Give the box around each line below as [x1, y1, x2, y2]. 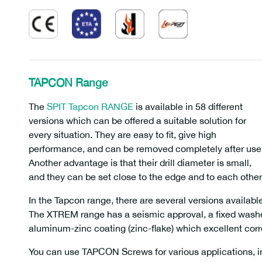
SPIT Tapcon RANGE [47, 101, 133, 112]
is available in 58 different [133, 101, 243, 112]
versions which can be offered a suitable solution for [29, 115, 246, 126]
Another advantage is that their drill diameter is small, [29, 157, 251, 168]
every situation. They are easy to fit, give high [29, 129, 216, 140]
